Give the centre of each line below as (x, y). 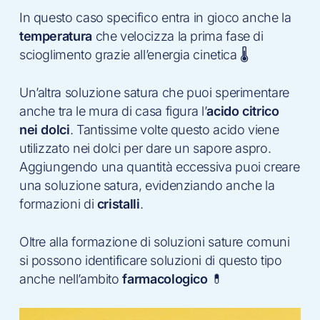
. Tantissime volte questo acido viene (174, 130)
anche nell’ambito (71, 279)
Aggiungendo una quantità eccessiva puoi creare (159, 167)
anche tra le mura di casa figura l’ (113, 111)
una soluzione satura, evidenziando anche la (147, 185)
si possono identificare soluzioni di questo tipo (150, 260)
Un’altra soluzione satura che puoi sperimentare (154, 92)
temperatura (55, 36)
